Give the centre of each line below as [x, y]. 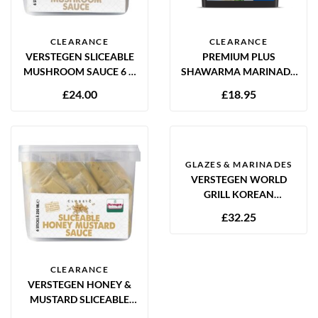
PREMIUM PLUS [238, 56]
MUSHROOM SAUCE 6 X [79, 71]
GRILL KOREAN [238, 194]
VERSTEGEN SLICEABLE [79, 56]
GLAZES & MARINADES [238, 164]
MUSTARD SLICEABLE [79, 299]
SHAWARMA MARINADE [238, 71]
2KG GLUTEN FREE [238, 86]
